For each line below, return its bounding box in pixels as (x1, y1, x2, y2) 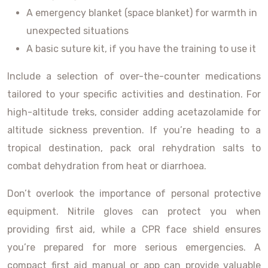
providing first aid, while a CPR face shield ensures (7, 224, 261, 235)
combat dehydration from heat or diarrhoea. (7, 160, 206, 172)
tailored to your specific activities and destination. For (7, 89, 261, 100)
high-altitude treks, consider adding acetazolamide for (7, 106, 261, 118)
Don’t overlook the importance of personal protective (7, 188, 261, 199)
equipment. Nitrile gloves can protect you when (7, 206, 261, 217)
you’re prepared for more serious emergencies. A (7, 242, 261, 253)
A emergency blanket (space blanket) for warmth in (26, 7, 257, 19)
